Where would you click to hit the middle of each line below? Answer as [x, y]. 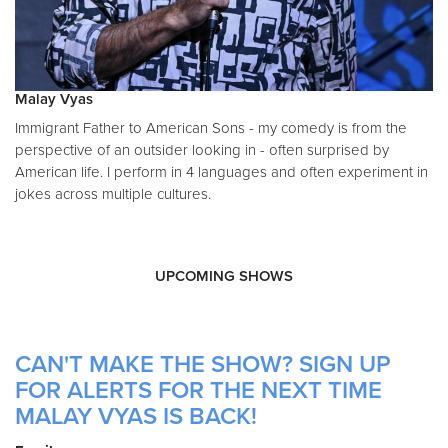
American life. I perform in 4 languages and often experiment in [221, 171]
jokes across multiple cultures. [113, 193]
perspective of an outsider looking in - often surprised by [202, 149]
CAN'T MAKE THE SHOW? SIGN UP [203, 364]
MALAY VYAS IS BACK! [136, 416]
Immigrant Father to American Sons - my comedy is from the [211, 127]
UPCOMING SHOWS [224, 275]
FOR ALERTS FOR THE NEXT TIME [198, 390]
